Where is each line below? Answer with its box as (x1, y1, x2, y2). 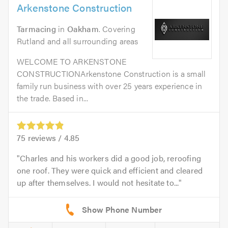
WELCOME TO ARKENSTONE (17, 55, 127, 68)
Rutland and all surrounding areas (17, 35, 138, 47)
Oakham (67, 23, 99, 35)
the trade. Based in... (17, 92, 89, 104)
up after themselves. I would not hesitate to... (17, 177, 179, 189)
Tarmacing (17, 23, 56, 35)
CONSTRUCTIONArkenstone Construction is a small (17, 68, 206, 80)
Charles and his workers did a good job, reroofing (20, 152, 202, 164)
